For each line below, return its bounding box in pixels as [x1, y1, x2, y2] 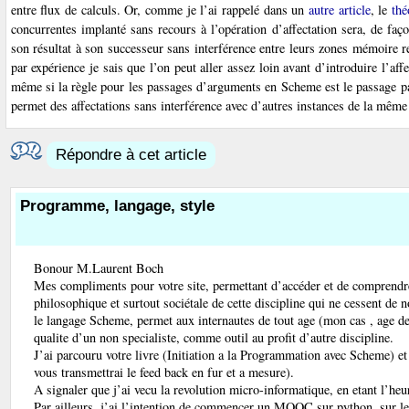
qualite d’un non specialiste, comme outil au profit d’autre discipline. [33, 328, 393, 346]
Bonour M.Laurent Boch [33, 258, 163, 277]
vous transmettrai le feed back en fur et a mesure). [33, 362, 294, 381]
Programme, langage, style [19, 197, 215, 215]
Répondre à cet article [55, 146, 206, 164]
